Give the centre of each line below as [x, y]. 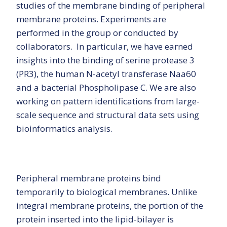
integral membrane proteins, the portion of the [110, 206]
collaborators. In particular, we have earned [105, 47]
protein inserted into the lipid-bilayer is [95, 219]
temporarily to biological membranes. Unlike [107, 192]
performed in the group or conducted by [97, 33]
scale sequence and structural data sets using [108, 115]
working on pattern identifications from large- [108, 101]
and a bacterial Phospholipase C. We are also [106, 88]
